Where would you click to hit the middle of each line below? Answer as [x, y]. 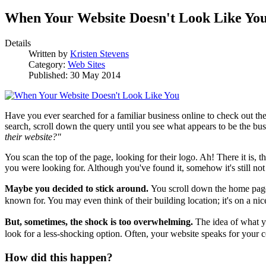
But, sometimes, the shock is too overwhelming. [100, 222]
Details [18, 43]
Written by [49, 54]
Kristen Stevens [99, 54]
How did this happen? [60, 257]
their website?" [33, 137]
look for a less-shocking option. [65, 234]
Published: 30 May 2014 [75, 75]
